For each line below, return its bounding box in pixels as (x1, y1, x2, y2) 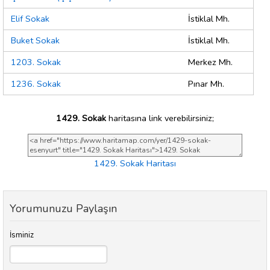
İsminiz (10, 230, 34, 241)
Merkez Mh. (188, 56, 233, 69)
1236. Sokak (11, 78, 61, 90)
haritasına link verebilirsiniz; (106, 111, 214, 124)
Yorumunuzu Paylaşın (10, 201, 117, 216)
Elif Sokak (11, 13, 49, 25)
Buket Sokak (11, 34, 60, 47)
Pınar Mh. (188, 78, 224, 90)
